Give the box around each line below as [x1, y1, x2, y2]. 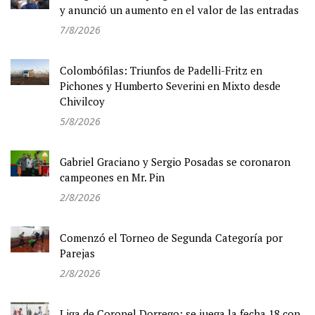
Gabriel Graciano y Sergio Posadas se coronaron [60, 155, 290, 169]
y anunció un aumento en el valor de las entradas [60, 3, 299, 18]
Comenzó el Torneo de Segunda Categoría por [60, 231, 283, 245]
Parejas [60, 246, 95, 261]
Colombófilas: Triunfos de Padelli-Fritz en [60, 63, 262, 78]
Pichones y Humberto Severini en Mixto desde [60, 79, 281, 94]
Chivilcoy [60, 94, 105, 109]
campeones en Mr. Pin [60, 170, 165, 185]
